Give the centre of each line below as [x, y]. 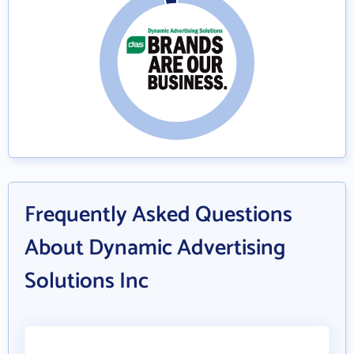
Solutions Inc [87, 281]
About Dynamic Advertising [155, 248]
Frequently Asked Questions [158, 215]
